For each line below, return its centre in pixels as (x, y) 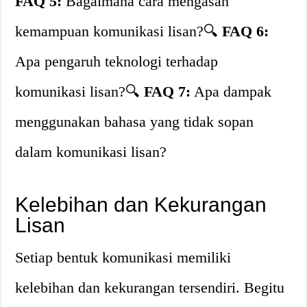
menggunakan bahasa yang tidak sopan (135, 122)
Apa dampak (231, 91)
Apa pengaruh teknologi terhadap (117, 61)
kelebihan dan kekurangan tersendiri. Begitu (150, 287)
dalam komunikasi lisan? (91, 152)
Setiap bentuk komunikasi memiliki (123, 257)
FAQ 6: (246, 31)
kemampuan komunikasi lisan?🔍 (119, 31)
